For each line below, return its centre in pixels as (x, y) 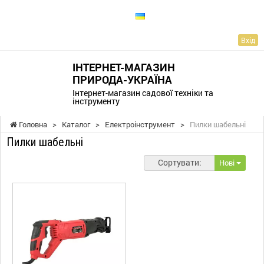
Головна (32, 124)
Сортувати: (179, 162)
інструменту (96, 101)
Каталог (76, 124)
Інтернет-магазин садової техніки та (143, 93)
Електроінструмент (140, 124)
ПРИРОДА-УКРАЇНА (122, 80)
